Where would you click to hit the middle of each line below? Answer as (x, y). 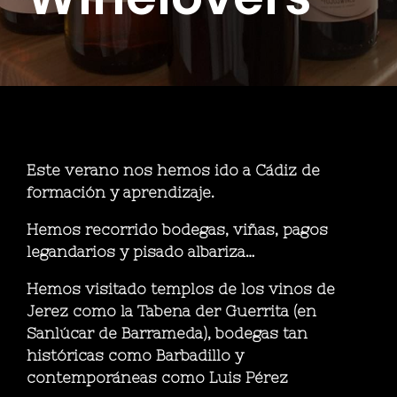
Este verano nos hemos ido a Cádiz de (173, 171)
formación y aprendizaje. (121, 193)
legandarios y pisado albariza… (143, 252)
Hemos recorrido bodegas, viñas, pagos (177, 230)
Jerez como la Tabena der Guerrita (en (171, 311)
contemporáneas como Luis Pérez (160, 378)
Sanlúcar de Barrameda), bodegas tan (167, 334)
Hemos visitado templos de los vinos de (181, 289)
